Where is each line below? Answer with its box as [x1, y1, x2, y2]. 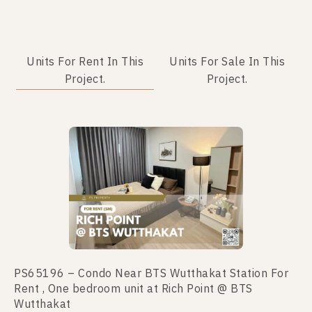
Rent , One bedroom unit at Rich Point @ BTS [14, 280, 253, 299]
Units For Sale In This [169, 52, 285, 72]
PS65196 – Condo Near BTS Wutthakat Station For [14, 265, 288, 284]
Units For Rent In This [26, 52, 143, 72]
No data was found [105, 118, 207, 138]
